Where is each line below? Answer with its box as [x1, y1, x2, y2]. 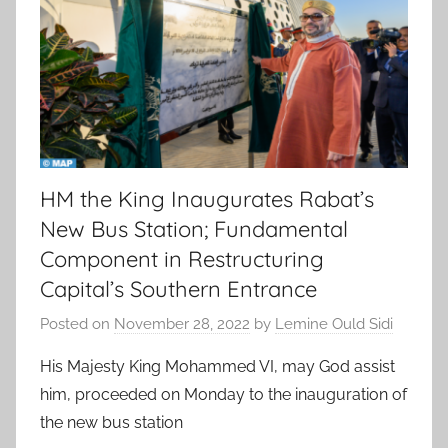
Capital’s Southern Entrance [40, 274, 317, 303]
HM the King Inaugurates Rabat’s [40, 184, 374, 213]
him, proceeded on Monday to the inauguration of [40, 385, 407, 405]
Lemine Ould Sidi [275, 315, 393, 334]
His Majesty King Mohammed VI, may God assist [40, 357, 395, 377]
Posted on [40, 315, 114, 334]
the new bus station [40, 413, 183, 433]
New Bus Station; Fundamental [40, 214, 348, 243]
